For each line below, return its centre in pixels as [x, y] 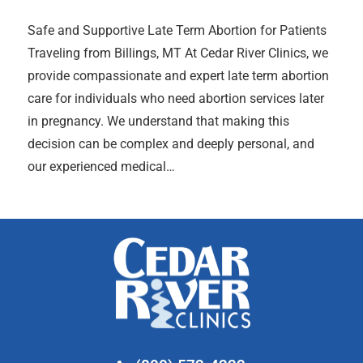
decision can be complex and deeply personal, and [171, 143]
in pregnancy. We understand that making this [158, 121]
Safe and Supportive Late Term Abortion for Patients [177, 30]
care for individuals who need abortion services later [176, 98]
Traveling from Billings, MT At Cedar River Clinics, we [178, 53]
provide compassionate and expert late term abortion [178, 75]
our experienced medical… [101, 166]
